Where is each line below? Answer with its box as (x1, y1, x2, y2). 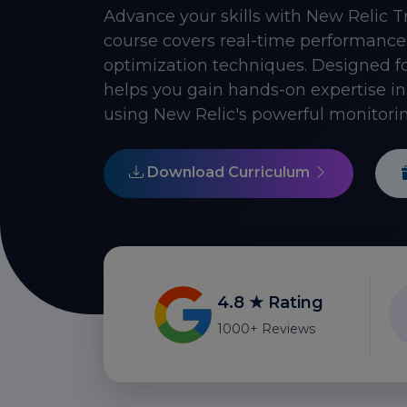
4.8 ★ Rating (217, 292, 323, 313)
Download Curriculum (144, 164, 313, 181)
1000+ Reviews (217, 320, 315, 337)
